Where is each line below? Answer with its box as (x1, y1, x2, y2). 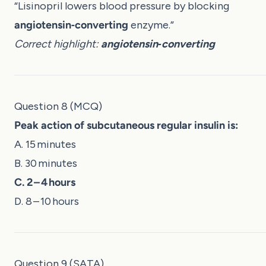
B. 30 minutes (14, 156, 77, 170)
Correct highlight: (14, 37, 101, 50)
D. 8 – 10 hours (14, 194, 79, 208)
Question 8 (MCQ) (14, 99, 102, 113)
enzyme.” (128, 18, 174, 31)
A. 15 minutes (14, 137, 76, 151)
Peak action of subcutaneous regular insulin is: (14, 118, 238, 132)
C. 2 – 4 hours (14, 175, 75, 189)
